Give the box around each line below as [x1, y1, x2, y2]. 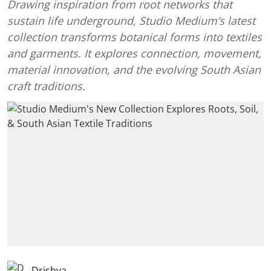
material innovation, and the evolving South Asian [7, 62, 261, 77]
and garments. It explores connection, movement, [7, 46, 261, 61]
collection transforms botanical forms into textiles [7, 30, 262, 45]
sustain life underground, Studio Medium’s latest [7, 13, 255, 28]
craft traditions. [7, 79, 85, 94]
